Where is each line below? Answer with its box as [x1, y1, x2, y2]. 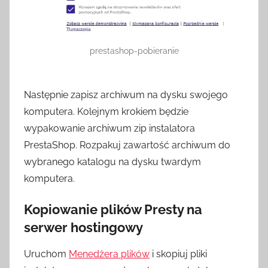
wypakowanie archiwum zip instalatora [24, 122, 195, 134]
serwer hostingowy [24, 219, 143, 235]
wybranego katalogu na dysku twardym [24, 156, 201, 167]
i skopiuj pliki [150, 248, 207, 260]
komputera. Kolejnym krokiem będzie [24, 105, 188, 117]
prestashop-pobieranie [89, 45, 179, 56]
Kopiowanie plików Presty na [24, 201, 202, 217]
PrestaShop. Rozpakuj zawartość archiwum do [24, 139, 230, 151]
